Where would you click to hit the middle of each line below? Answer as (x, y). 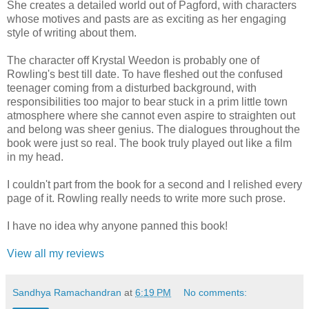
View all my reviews (56, 253)
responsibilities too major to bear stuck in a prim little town (147, 102)
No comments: (216, 292)
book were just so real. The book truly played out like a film (149, 143)
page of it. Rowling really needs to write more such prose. (146, 198)
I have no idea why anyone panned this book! (117, 226)
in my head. (35, 157)
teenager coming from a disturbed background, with (132, 88)
